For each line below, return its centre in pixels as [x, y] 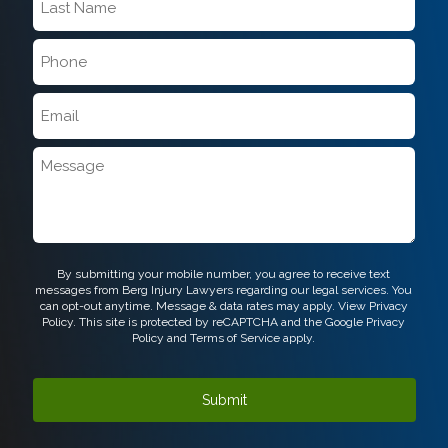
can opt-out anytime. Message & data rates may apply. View [204, 306]
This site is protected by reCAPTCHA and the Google [221, 322]
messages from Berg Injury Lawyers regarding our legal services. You [224, 290]
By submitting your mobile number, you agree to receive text [224, 274]
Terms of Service [235, 338]
